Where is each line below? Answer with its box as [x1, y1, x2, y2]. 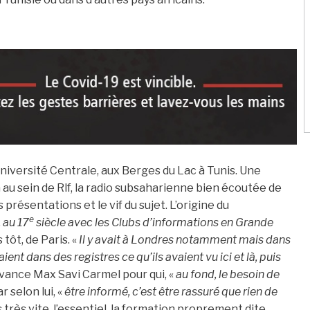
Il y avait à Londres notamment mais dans [79, 233, 291, 247]
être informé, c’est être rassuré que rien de [64, 285, 277, 299]
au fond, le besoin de [176, 268, 280, 282]
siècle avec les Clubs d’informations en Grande [34, 216, 273, 230]
